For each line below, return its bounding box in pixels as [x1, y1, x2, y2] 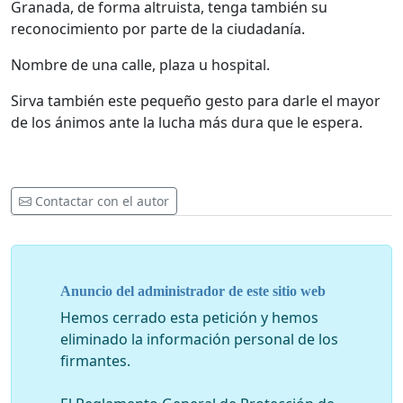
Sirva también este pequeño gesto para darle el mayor [11, 91, 381, 112]
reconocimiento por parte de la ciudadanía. [11, 19, 305, 40]
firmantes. [60, 350, 130, 371]
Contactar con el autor [35, 193, 169, 210]
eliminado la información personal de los [60, 328, 338, 349]
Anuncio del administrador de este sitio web [60, 282, 326, 299]
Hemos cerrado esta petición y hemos [60, 307, 318, 327]
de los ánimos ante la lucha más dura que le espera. [11, 112, 366, 133]
